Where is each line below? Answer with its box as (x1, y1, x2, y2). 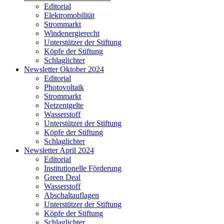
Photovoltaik (44, 82, 84, 91)
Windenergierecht (44, 28, 99, 37)
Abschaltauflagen (44, 190, 99, 199)
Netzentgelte (44, 100, 83, 109)
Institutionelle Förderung (44, 163, 121, 172)
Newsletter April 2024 (24, 145, 94, 154)
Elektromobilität (44, 10, 94, 19)
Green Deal (44, 172, 80, 181)
